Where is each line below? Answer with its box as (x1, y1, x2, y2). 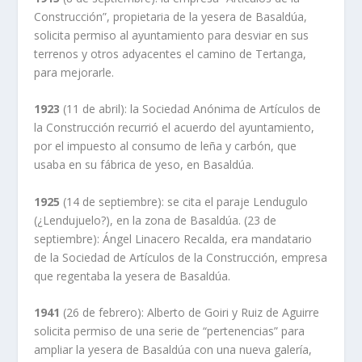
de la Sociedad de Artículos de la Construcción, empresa (34, 249, 328, 265)
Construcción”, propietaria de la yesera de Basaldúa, (34, 9, 308, 25)
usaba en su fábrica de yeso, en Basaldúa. (34, 157, 255, 173)
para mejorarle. (34, 65, 115, 81)
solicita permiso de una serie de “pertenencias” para (34, 323, 305, 339)
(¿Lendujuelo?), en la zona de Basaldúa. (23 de (34, 212, 277, 228)
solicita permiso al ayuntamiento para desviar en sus (34, 27, 309, 44)
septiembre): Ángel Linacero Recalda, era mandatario (34, 230, 313, 246)
